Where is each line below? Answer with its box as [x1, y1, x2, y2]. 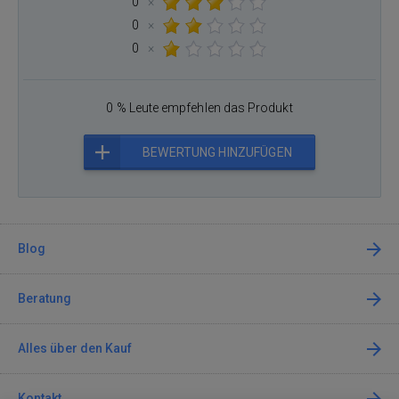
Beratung [18, 291, 72, 305]
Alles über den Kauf [18, 341, 133, 355]
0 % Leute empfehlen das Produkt [106, 101, 293, 115]
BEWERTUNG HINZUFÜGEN [142, 144, 292, 159]
